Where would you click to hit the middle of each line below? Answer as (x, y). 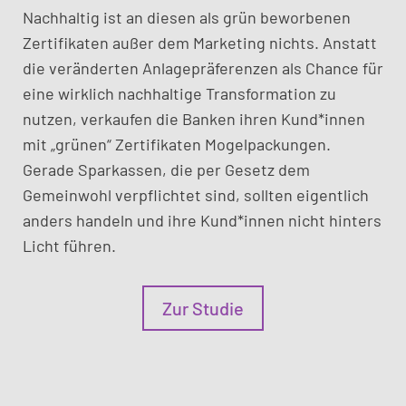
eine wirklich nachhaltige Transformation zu (179, 93)
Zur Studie (203, 308)
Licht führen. (69, 246)
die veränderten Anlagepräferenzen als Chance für (203, 68)
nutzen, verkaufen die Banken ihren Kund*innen (193, 119)
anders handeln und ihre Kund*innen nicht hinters (202, 220)
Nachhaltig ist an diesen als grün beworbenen (186, 17)
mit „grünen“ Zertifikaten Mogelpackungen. (176, 144)
